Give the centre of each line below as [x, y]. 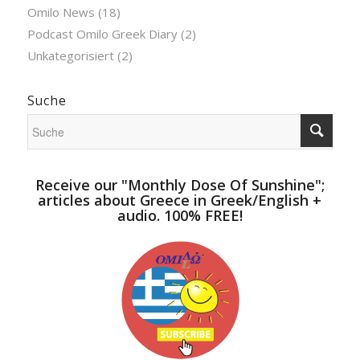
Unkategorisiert [70, 55]
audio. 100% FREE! [180, 215]
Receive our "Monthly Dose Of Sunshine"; [180, 184]
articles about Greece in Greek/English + [180, 200]
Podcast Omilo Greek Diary [102, 33]
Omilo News [61, 12]
